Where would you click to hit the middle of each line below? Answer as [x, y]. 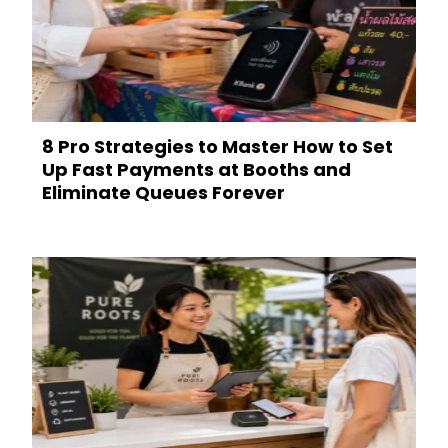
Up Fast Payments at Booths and [196, 170]
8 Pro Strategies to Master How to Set [217, 147]
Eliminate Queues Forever [163, 193]
